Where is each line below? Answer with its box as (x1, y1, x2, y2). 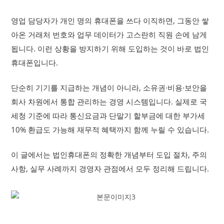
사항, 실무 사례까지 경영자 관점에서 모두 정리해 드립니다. (11, 163, 209, 173)
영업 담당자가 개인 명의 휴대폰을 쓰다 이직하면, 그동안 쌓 (11, 15, 209, 25)
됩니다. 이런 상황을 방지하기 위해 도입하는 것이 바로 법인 (11, 43, 209, 53)
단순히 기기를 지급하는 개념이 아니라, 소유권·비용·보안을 (11, 82, 207, 92)
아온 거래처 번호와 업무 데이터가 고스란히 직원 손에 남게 (11, 29, 207, 39)
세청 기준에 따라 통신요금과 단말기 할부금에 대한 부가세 (11, 110, 205, 120)
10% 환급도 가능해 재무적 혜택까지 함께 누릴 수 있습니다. (11, 124, 209, 134)
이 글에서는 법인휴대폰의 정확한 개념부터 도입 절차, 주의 (11, 149, 207, 159)
